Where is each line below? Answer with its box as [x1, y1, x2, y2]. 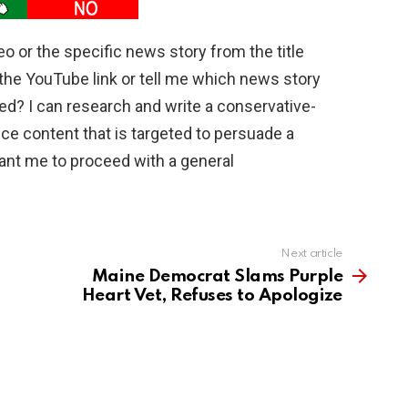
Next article [280, 248, 342, 260]
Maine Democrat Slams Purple [91, 268, 342, 286]
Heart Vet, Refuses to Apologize [81, 287, 342, 305]
